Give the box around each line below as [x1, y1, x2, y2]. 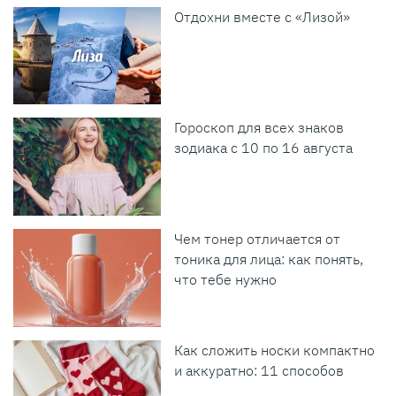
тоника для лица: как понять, [174, 250, 364, 269]
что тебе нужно [174, 270, 278, 289]
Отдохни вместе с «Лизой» [174, 7, 351, 26]
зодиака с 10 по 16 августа [174, 139, 354, 157]
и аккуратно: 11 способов [174, 361, 345, 379]
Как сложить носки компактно [174, 340, 376, 359]
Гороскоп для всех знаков [174, 118, 345, 137]
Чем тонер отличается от [174, 230, 341, 248]
